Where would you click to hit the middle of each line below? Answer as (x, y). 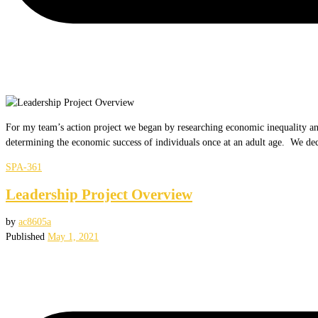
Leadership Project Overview (99, 194)
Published (27, 237)
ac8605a (35, 222)
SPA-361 (24, 167)
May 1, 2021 (73, 237)
